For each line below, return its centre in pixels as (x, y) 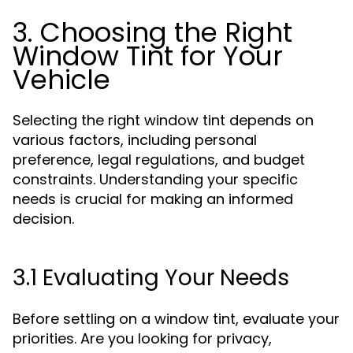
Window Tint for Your (148, 56)
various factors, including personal (135, 140)
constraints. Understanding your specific (155, 179)
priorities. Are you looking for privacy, (142, 338)
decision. (43, 219)
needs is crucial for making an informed (153, 199)
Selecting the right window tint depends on (163, 120)
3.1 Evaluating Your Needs (151, 278)
